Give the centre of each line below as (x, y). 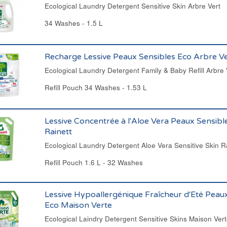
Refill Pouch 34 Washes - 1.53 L (96, 87)
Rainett (58, 132)
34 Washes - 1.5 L (73, 23)
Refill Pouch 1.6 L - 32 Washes (93, 162)
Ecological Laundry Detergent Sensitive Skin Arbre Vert (132, 6)
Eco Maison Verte (78, 205)
